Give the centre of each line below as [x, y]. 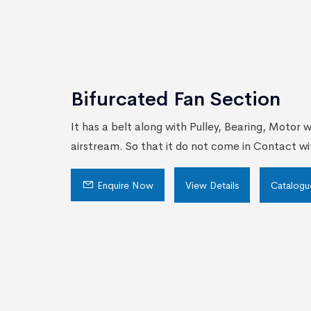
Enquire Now [124, 185]
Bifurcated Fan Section [176, 99]
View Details [212, 185]
